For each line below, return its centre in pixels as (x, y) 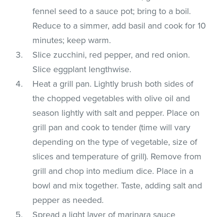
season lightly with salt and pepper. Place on (116, 113)
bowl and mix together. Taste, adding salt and (117, 185)
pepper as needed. (68, 200)
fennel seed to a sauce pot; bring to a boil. (112, 11)
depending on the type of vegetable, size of (115, 142)
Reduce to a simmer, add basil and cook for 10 (119, 25)
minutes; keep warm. (72, 40)
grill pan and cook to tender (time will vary (112, 127)
